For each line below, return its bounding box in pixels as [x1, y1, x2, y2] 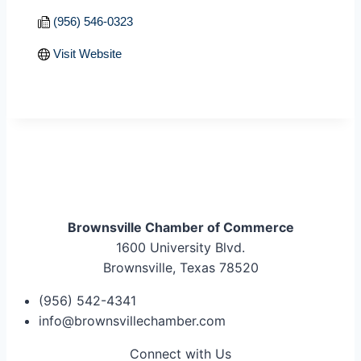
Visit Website [52, 46, 122, 60]
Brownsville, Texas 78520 [102, 259, 259, 276]
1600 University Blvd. [116, 239, 245, 255]
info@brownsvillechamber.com [39, 312, 226, 329]
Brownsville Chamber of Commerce [67, 218, 294, 235]
